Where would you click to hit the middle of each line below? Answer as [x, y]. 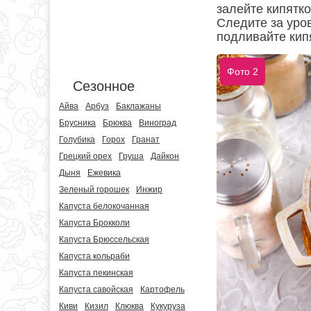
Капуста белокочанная [104, 206]
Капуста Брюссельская [104, 239]
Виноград [158, 123]
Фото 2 [243, 71]
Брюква [117, 123]
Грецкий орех [85, 156]
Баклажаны [138, 106]
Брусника [77, 123]
